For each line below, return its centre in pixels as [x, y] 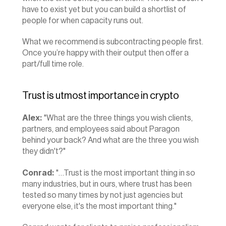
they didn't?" [44, 151]
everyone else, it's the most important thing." [99, 206]
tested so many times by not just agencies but [103, 195]
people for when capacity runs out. [83, 21]
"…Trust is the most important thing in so [125, 173]
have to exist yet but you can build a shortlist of [104, 10]
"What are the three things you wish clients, [118, 118]
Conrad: [38, 173]
